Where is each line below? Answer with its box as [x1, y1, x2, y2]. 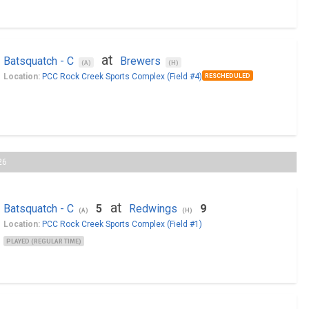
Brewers [119, 54, 161, 68]
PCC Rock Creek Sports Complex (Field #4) [41, 72, 202, 81]
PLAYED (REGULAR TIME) [6, 238, 81, 245]
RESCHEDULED [204, 72, 250, 79]
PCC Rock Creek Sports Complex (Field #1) [41, 219, 202, 229]
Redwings [128, 202, 177, 215]
